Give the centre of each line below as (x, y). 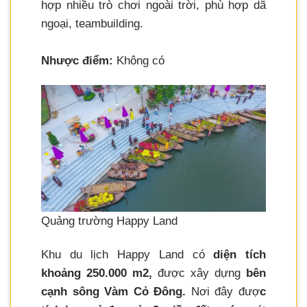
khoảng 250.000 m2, (97, 273)
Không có (139, 61)
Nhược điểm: (77, 61)
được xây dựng (199, 273)
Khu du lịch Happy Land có (127, 254)
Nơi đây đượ (223, 291)
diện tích (240, 254)
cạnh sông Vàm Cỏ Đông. (114, 291)
